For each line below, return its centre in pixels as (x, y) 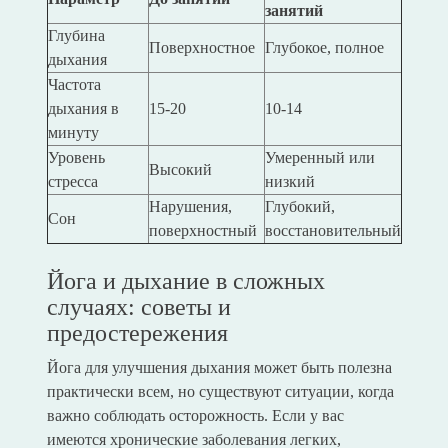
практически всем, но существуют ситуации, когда (220, 392)
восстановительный (332, 231)
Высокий (180, 170)
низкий (289, 182)
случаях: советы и (138, 307)
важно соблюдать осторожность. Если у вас (195, 416)
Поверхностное (201, 48)
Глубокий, (299, 207)
